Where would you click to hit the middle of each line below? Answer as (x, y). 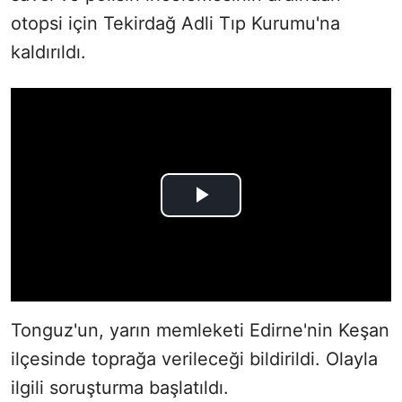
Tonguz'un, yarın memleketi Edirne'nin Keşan (200, 331)
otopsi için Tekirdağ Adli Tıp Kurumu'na (175, 23)
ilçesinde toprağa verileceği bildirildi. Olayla (194, 359)
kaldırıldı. (48, 52)
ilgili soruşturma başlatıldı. (120, 388)
